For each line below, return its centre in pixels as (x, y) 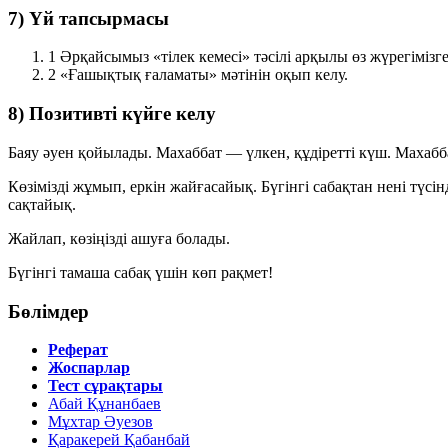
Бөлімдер (48, 311)
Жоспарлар (89, 368)
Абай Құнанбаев (104, 404)
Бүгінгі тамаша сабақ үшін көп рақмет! (140, 272)
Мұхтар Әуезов (100, 422)
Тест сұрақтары (105, 386)
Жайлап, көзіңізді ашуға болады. (119, 238)
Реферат (78, 350)
